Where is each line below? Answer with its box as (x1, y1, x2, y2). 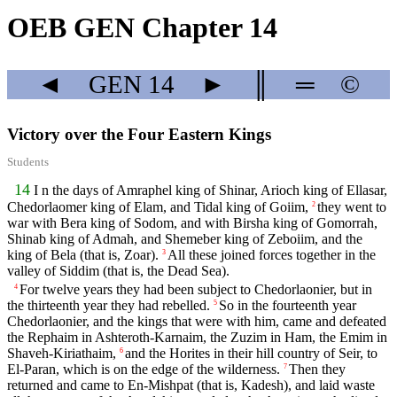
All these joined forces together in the (167, 246, 376, 262)
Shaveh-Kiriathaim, (7, 345, 116, 361)
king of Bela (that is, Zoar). (7, 246, 159, 262)
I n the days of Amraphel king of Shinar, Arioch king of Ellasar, (34, 182, 387, 198)
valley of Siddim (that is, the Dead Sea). (7, 262, 230, 278)
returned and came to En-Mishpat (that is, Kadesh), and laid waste (7, 377, 375, 393)
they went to (317, 198, 386, 214)
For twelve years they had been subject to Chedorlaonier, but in (19, 281, 372, 297)
